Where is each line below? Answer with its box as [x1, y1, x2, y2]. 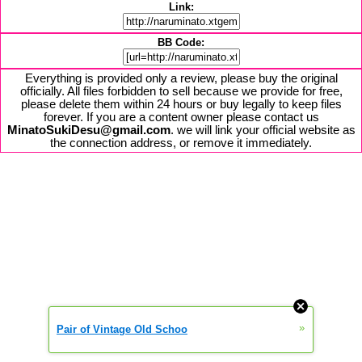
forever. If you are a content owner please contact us [43, 111, 319, 124]
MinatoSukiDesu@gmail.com [6, 124, 170, 137]
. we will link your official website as [170, 124, 356, 137]
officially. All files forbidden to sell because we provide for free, [19, 85, 343, 98]
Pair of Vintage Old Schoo [57, 323, 187, 335]
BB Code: [158, 36, 204, 48]
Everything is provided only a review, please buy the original [24, 72, 338, 85]
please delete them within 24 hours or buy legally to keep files [20, 98, 342, 111]
